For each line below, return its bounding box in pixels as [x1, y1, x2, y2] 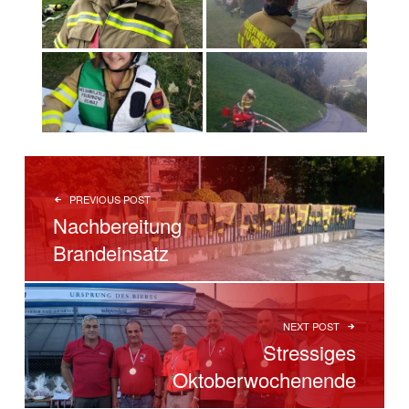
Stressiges [262, 338, 356, 367]
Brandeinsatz [53, 238, 170, 267]
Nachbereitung [53, 211, 183, 240]
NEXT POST [282, 318, 340, 333]
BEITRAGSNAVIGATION [23, 144, 235, 169]
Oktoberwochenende [172, 365, 356, 394]
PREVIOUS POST [69, 191, 152, 206]
